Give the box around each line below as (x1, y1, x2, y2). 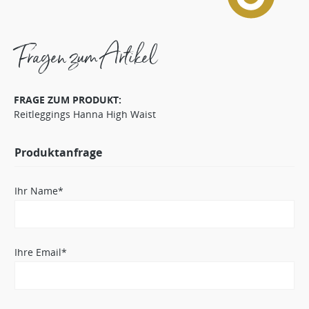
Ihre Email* (14, 245, 67, 259)
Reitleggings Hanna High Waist (14, 107, 156, 121)
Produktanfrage (14, 144, 102, 160)
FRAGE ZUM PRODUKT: (14, 92, 121, 106)
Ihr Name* (14, 183, 63, 197)
